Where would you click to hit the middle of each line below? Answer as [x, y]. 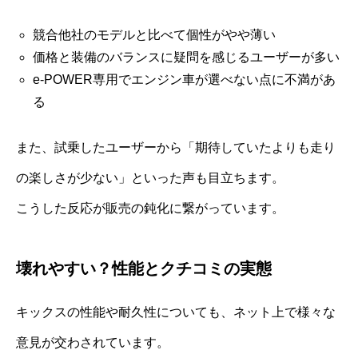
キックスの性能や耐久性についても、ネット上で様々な [176, 312]
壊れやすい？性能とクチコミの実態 [144, 268]
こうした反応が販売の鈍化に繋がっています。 [150, 208]
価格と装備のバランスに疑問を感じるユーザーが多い [186, 57]
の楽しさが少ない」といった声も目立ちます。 [150, 177]
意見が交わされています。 [93, 342]
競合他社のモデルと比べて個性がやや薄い [154, 34]
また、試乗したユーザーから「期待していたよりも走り [176, 147]
